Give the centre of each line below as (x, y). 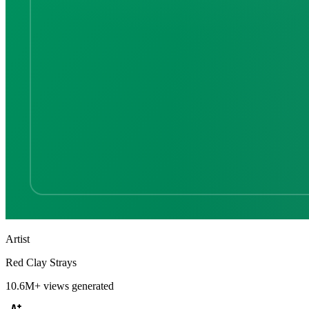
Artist (18, 239)
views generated (77, 286)
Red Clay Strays (41, 262)
